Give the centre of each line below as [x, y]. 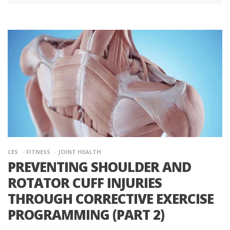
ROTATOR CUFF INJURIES [85, 183]
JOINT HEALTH [80, 151]
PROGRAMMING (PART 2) [86, 214]
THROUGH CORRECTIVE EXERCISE [111, 198]
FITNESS [38, 151]
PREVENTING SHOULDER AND [99, 167]
